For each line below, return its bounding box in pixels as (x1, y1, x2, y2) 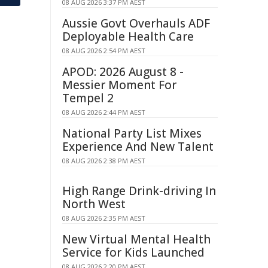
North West (62, 196, 126, 212)
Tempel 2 (62, 90, 114, 106)
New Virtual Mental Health (62, 232, 211, 247)
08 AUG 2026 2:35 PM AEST (62, 214, 145, 223)
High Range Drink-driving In (62, 183, 216, 199)
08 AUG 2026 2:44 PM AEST (62, 108, 145, 117)
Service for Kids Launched (62, 245, 205, 260)
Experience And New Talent (62, 139, 214, 154)
